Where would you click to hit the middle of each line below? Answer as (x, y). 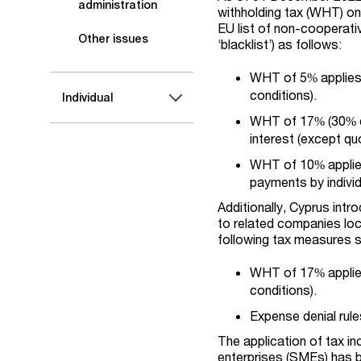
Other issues (113, 39)
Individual (87, 98)
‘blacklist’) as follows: (280, 44)
